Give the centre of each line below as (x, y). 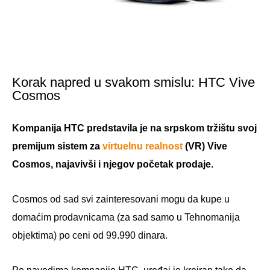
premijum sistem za (57, 146)
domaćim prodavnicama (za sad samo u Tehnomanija (126, 217)
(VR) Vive (205, 146)
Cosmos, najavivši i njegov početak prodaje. (113, 164)
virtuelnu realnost (143, 146)
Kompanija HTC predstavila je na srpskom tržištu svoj (134, 128)
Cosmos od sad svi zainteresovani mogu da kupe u (121, 199)
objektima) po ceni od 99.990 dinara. (90, 235)
